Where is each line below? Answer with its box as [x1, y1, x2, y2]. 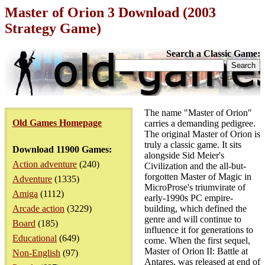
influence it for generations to [144, 225, 253, 235]
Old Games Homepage [12, 118, 102, 128]
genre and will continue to [144, 214, 241, 224]
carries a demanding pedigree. [144, 118, 256, 128]
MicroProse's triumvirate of [144, 182, 245, 192]
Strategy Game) [5, 21, 101, 36]
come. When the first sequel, [144, 235, 250, 245]
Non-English [12, 248, 60, 258]
